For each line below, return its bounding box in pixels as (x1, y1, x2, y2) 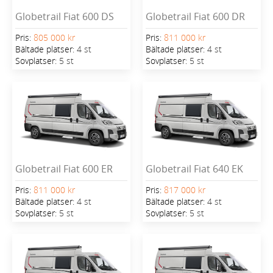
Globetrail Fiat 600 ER (15, 161, 113, 175)
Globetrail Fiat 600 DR (146, 9, 245, 23)
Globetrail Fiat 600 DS (15, 9, 114, 23)
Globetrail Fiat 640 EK (146, 161, 243, 175)
